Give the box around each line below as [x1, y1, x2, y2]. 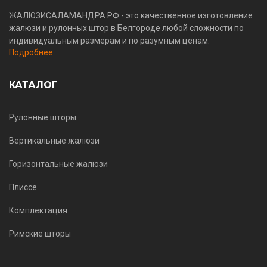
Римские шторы [9, 229, 71, 239]
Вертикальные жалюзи [9, 136, 100, 146]
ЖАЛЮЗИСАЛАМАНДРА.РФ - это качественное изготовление [9, 11, 253, 21]
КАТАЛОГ [9, 79, 58, 91]
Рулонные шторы [9, 113, 76, 123]
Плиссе [9, 182, 37, 193]
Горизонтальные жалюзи [9, 159, 108, 169]
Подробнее [9, 48, 53, 58]
